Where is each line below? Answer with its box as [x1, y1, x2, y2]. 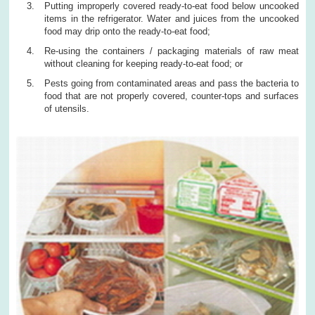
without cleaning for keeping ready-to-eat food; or [44, 58, 243, 69]
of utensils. [44, 103, 90, 114]
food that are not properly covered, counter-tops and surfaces [44, 90, 299, 101]
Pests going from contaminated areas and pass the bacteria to [44, 77, 299, 89]
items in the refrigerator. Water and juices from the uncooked [44, 13, 299, 24]
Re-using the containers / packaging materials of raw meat [44, 45, 299, 56]
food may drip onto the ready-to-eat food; [44, 25, 211, 37]
